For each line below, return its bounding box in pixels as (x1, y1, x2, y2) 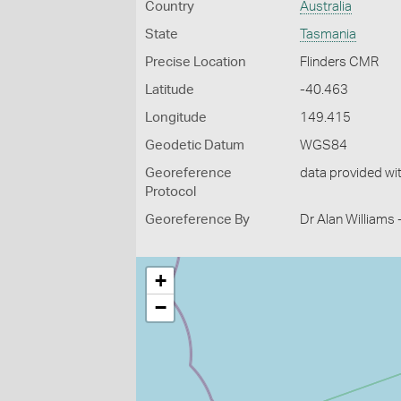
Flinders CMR (300, 55, 380, 69)
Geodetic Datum (145, 139, 244, 152)
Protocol (145, 185, 196, 199)
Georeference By (145, 213, 250, 226)
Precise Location (145, 55, 246, 69)
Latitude (145, 83, 194, 97)
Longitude (145, 111, 207, 124)
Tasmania (300, 28, 357, 41)
